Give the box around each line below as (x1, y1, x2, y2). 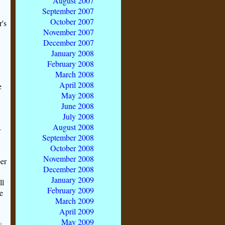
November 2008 (43, 153, 94, 164)
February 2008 (47, 58, 94, 69)
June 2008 (61, 100, 94, 111)
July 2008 (63, 110, 94, 122)
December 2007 (43, 37, 94, 48)
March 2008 (55, 68, 94, 79)
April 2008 (59, 79, 94, 90)
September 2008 (42, 132, 94, 143)
